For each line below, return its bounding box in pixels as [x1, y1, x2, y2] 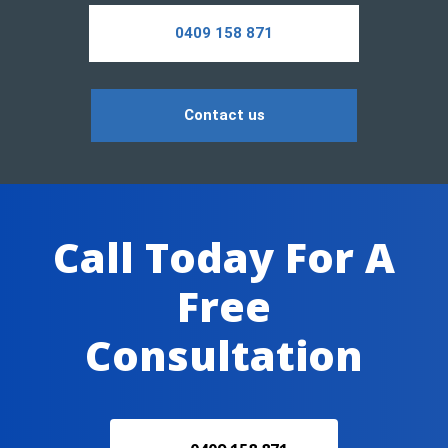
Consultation [85, 326, 363, 383]
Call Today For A [53, 228, 395, 285]
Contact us [183, 106, 265, 124]
